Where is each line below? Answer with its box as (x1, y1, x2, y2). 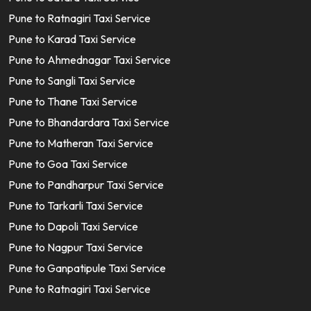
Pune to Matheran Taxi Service (8, 136, 153, 150)
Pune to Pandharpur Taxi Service (8, 178, 164, 192)
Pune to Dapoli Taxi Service (8, 219, 138, 233)
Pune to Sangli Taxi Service (8, 74, 135, 87)
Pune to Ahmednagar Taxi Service (8, 53, 171, 67)
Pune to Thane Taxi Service (8, 94, 137, 108)
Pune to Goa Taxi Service (8, 157, 128, 171)
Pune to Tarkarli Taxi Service (8, 199, 143, 212)
